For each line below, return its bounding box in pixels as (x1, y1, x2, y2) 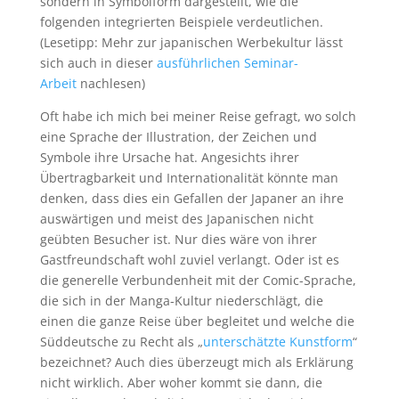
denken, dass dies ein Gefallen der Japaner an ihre (39, 190, 344, 207)
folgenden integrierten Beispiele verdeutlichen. (39, 13, 323, 30)
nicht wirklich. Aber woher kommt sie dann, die (39, 374, 322, 391)
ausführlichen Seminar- (156, 54, 298, 71)
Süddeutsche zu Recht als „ (39, 333, 203, 350)
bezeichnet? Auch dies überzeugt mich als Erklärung (39, 354, 354, 370)
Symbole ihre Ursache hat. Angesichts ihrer (39, 149, 299, 166)
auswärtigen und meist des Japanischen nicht (39, 210, 313, 227)
